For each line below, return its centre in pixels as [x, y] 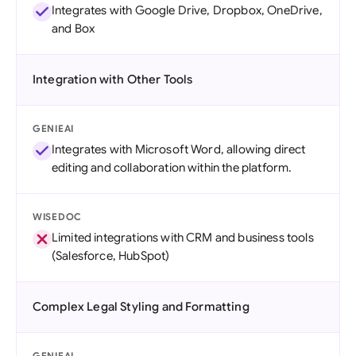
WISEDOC [58, 217]
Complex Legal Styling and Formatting [141, 307]
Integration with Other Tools [113, 79]
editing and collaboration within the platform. [172, 168]
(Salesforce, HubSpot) [111, 256]
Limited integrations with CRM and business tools [183, 238]
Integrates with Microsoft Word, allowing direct [179, 149]
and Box [74, 29]
